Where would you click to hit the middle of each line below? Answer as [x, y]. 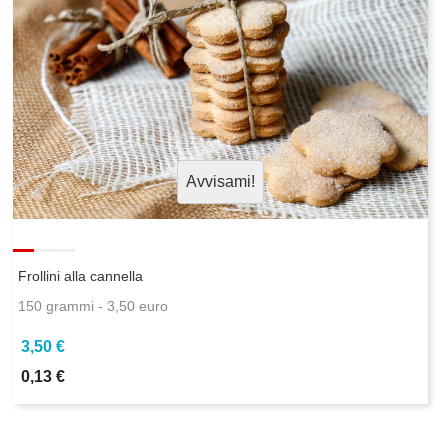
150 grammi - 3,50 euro [93, 306]
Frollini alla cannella [81, 276]
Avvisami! [221, 182]
